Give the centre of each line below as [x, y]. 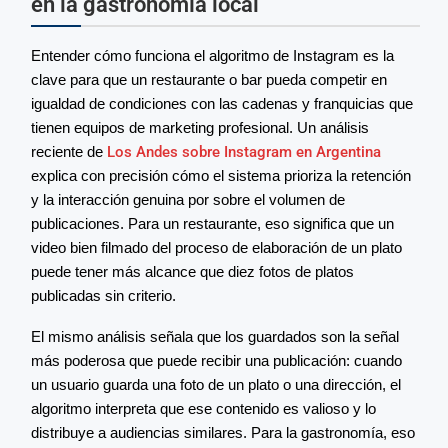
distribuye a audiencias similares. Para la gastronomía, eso [223, 433]
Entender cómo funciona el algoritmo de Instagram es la [212, 56]
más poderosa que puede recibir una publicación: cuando [216, 361]
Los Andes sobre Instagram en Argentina [244, 152]
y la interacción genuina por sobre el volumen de [188, 200]
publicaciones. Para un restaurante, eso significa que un [212, 224]
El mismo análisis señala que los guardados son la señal [215, 337]
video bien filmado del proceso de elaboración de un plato [216, 248]
